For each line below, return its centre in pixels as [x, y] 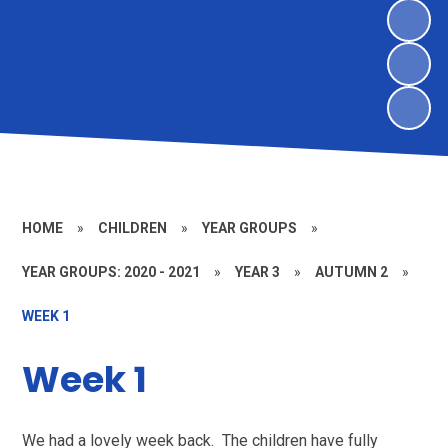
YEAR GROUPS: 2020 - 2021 [111, 272]
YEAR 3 [258, 272]
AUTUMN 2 [352, 272]
